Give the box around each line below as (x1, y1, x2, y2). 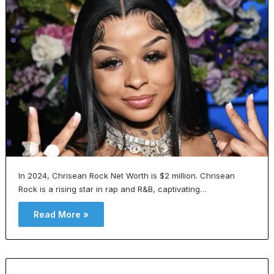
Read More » (33, 209, 89, 220)
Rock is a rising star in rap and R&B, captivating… (18, 183, 207, 194)
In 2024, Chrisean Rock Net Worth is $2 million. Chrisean (18, 170, 235, 180)
